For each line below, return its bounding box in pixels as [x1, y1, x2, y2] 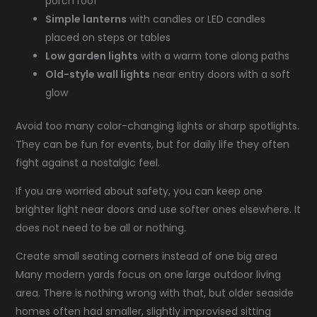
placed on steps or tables [45, 30, 171, 45]
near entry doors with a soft [149, 67, 290, 82]
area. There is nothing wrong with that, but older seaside [15, 286, 294, 301]
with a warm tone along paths [137, 49, 289, 64]
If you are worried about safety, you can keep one [15, 184, 263, 199]
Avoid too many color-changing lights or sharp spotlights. [15, 119, 299, 134]
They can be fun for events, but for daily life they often [15, 137, 289, 152]
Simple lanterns [45, 12, 127, 27]
